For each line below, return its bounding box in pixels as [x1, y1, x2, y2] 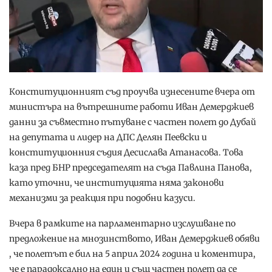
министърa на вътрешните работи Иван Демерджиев [9, 101, 254, 112]
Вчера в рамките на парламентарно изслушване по [9, 217, 236, 229]
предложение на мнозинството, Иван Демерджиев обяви [9, 233, 260, 244]
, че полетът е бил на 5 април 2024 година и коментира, [9, 248, 256, 259]
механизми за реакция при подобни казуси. [9, 192, 195, 203]
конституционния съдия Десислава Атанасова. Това [9, 146, 243, 158]
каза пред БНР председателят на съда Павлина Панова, [9, 161, 252, 173]
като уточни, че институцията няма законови [9, 177, 224, 188]
